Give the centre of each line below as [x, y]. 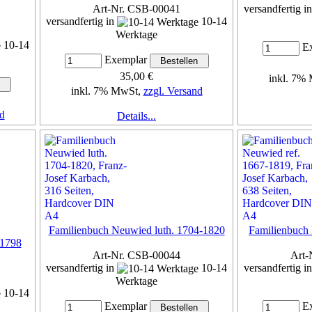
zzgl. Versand [173, 91]
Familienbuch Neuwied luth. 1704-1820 [136, 230]
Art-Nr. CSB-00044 [136, 255]
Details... [136, 116]
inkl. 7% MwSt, [107, 91]
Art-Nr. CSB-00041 [136, 8]
